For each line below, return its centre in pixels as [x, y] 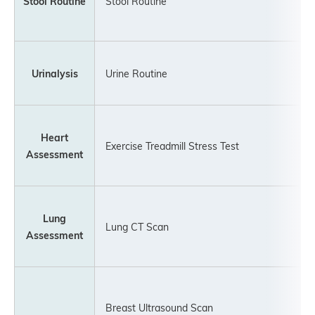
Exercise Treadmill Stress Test [167, 146]
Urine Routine [131, 73]
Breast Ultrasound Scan [154, 307]
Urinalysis [54, 73]
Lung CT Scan [132, 226]
